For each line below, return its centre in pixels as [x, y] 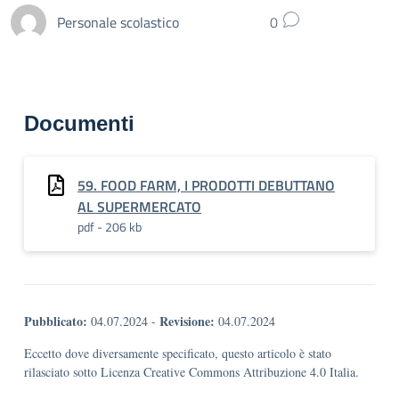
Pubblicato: [56, 321]
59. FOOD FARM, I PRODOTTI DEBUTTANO [206, 185]
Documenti [79, 123]
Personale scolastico [118, 22]
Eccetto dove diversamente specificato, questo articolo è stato [178, 353]
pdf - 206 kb [110, 227]
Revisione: [187, 321]
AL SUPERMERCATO [139, 207]
